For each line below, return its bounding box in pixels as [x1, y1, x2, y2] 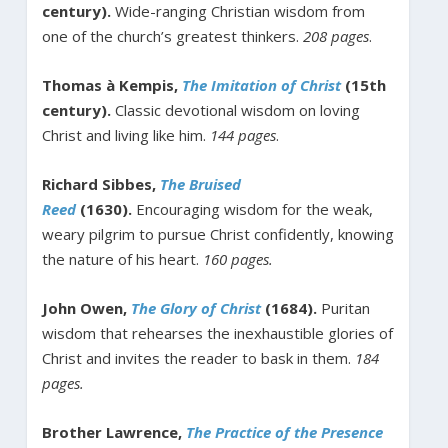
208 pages [302, 25, 369, 46]
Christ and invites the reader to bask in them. [41, 347, 355, 368]
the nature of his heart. [41, 248, 203, 269]
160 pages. [202, 248, 273, 269]
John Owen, [41, 297, 131, 318]
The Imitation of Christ [181, 74, 341, 95]
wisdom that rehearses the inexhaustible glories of [41, 322, 393, 343]
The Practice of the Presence [185, 421, 383, 442]
